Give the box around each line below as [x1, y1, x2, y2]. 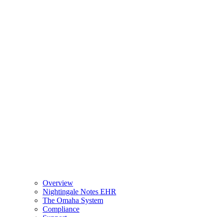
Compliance [43, 204, 79, 213]
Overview [43, 178, 73, 187]
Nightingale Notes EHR [43, 187, 116, 196]
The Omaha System [43, 196, 103, 204]
